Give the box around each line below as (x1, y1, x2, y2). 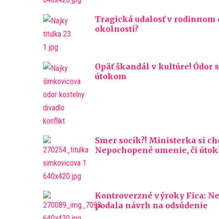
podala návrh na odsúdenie (95, 200, 208, 210)
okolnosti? (95, 24, 138, 34)
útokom (95, 71, 127, 81)
